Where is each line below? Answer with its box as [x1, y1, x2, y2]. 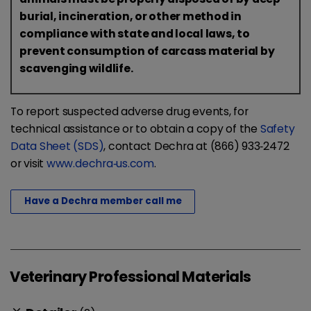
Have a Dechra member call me [24, 194, 182, 208]
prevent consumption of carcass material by [19, 42, 275, 59]
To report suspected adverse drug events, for [10, 103, 249, 119]
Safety [260, 120, 295, 137]
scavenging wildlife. [19, 60, 133, 76]
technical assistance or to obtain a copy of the [10, 120, 260, 137]
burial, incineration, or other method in [19, 8, 242, 24]
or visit [10, 155, 47, 171]
